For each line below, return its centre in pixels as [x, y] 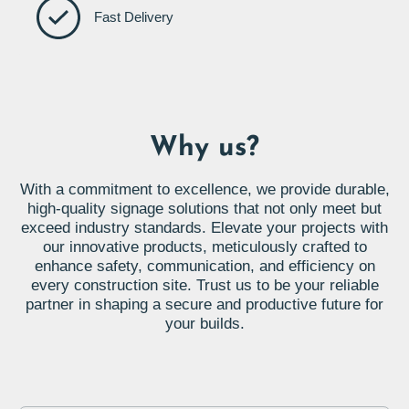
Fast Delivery [134, 17]
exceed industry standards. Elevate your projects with [204, 228]
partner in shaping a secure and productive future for [204, 305]
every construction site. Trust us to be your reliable [204, 286]
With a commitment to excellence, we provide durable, [204, 190]
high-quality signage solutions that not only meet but [204, 209]
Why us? [204, 149]
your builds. [204, 324]
